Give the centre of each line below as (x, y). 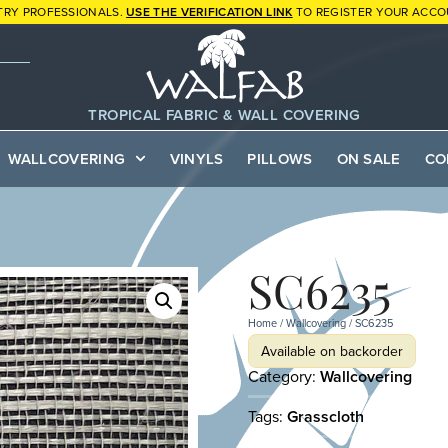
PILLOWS (280, 158)
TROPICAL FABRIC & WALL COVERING (224, 114)
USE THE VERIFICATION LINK (209, 11)
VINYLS (196, 158)
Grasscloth (326, 416)
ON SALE (368, 158)
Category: (282, 375)
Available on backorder (332, 350)
